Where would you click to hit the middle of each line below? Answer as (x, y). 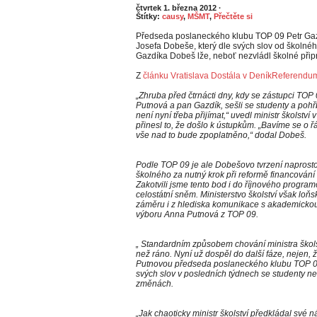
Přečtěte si (233, 16)
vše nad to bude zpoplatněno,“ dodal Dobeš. (221, 135)
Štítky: (149, 16)
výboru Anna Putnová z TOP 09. (197, 214)
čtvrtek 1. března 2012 (177, 8)
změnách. (155, 284)
